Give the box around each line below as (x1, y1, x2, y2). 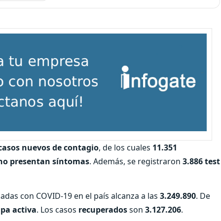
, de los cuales (99, 142, 152, 153)
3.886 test (183, 155, 220, 167)
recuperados (78, 204, 127, 215)
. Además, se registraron (89, 155, 183, 167)
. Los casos (37, 204, 78, 215)
